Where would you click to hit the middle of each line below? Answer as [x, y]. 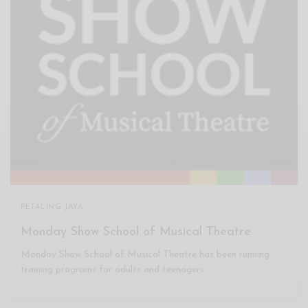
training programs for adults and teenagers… [116, 269]
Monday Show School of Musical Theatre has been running [145, 254]
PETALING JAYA [52, 207]
